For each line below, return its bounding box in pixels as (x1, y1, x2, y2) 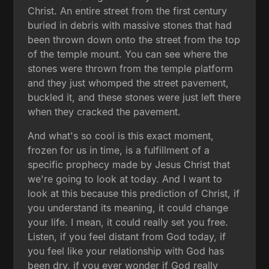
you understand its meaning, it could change (28, 201, 229, 214)
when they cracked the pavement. (28, 105, 181, 118)
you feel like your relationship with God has (28, 244, 225, 257)
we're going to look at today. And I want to (28, 172, 223, 185)
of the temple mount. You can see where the (28, 47, 228, 60)
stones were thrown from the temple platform (28, 62, 234, 74)
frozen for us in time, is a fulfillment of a (28, 144, 210, 156)
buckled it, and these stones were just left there (28, 91, 241, 103)
